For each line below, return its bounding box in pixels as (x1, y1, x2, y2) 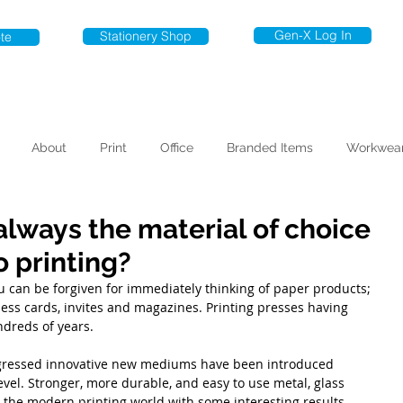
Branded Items (226, 140, 313, 155)
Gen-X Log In (273, 27, 352, 43)
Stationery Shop (100, 28, 192, 44)
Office (159, 140, 193, 155)
